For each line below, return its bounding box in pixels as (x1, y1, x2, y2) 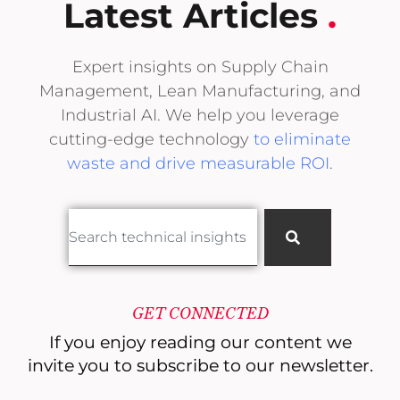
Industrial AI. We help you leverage (61, 105, 339, 125)
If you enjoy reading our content (48, 332, 327, 353)
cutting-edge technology (49, 129, 254, 149)
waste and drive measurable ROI (67, 154, 329, 173)
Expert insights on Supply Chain (71, 57, 329, 77)
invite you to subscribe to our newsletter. (27, 355, 373, 376)
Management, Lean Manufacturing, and (39, 81, 361, 101)
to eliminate (254, 129, 351, 149)
